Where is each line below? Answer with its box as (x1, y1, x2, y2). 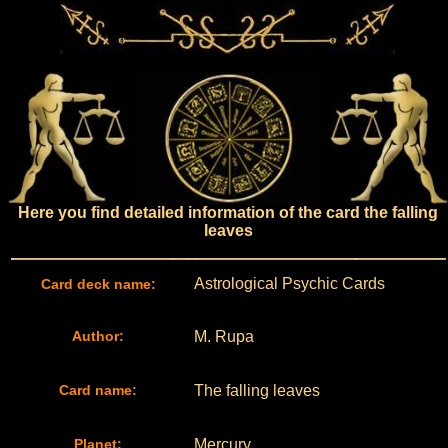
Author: (72, 328, 124, 344)
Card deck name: (40, 276, 156, 292)
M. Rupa (193, 328, 254, 345)
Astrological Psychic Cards (193, 275, 385, 292)
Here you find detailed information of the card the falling (18, 204, 438, 221)
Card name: (59, 382, 137, 398)
